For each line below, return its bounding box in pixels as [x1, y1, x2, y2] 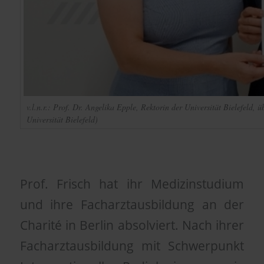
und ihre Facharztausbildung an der [19, 196, 245, 213]
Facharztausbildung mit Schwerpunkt [19, 237, 245, 254]
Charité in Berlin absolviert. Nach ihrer [19, 216, 245, 233]
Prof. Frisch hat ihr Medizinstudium [19, 175, 245, 192]
